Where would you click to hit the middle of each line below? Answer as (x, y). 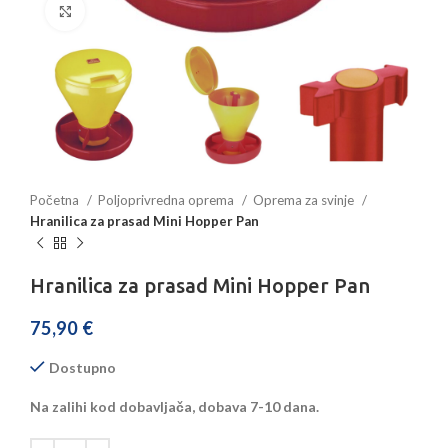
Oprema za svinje (305, 200)
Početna (56, 200)
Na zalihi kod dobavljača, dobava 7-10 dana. (174, 407)
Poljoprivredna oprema (167, 200)
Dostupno (82, 368)
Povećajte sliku (131, 10)
